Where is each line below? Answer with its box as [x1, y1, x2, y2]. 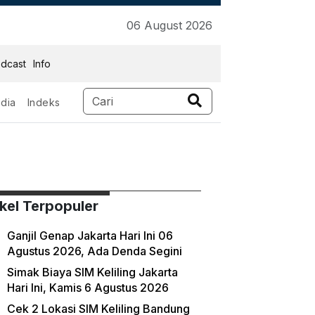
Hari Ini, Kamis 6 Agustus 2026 [6, 281, 169, 295]
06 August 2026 [126, 18, 212, 32]
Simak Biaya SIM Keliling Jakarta [6, 265, 178, 279]
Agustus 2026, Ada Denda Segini [6, 244, 182, 258]
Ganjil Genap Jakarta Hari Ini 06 [6, 229, 173, 243]
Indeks [27, 96, 60, 108]
